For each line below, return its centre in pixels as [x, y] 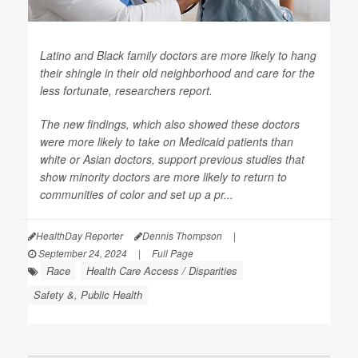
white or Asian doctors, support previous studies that [172, 159]
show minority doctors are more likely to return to [163, 177]
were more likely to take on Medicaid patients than [167, 141]
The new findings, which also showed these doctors [170, 124]
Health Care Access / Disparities [162, 270]
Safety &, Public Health [88, 294]
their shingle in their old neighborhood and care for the [177, 73]
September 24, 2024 [82, 253]
